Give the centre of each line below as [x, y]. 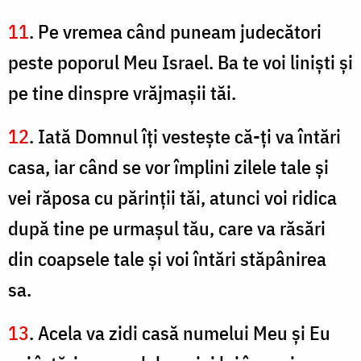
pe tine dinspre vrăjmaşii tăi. [122, 93]
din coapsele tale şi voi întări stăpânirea [167, 259]
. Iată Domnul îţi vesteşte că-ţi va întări [185, 137]
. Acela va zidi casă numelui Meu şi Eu [180, 333]
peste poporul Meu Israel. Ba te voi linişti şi [180, 62]
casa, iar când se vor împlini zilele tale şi [168, 167]
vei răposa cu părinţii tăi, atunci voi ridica [172, 198]
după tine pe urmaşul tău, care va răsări [167, 228]
